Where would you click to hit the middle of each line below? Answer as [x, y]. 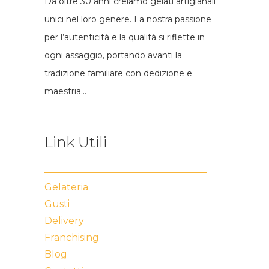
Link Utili [76, 142]
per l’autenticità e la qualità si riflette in [125, 37]
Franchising [72, 237]
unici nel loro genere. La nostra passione [128, 19]
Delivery [64, 220]
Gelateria [66, 187]
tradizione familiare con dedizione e [118, 73]
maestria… [65, 91]
